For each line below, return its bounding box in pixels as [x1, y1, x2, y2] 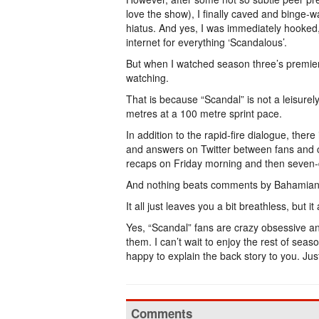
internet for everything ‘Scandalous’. [126, 35, 287, 49]
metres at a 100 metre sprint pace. [126, 106, 282, 120]
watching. [126, 70, 169, 85]
